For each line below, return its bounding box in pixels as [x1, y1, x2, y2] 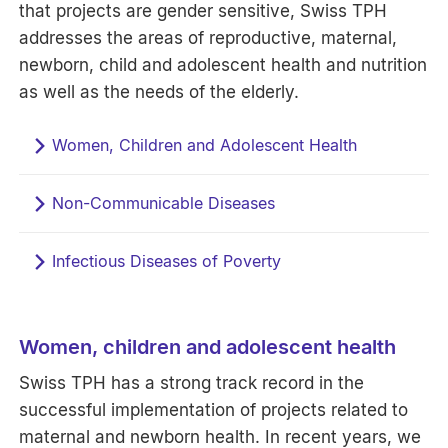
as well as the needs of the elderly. [19, 81, 300, 102]
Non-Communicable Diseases [52, 192, 276, 213]
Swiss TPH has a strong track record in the [19, 372, 365, 393]
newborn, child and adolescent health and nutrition [19, 54, 428, 75]
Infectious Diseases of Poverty [52, 250, 282, 271]
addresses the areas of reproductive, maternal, [19, 27, 398, 48]
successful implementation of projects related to [19, 399, 409, 420]
